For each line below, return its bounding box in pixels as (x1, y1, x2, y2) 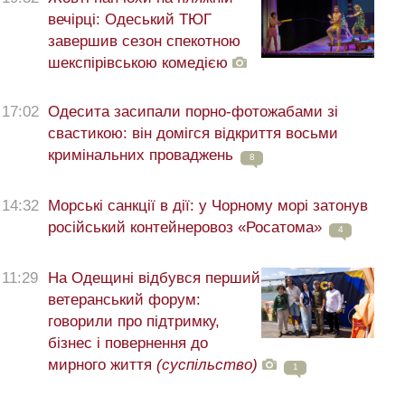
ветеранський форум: (48, 291, 201, 309)
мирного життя (48, 356, 156, 374)
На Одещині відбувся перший (48, 269, 260, 287)
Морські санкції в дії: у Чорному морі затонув (48, 197, 368, 215)
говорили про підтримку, (48, 313, 220, 331)
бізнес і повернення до (48, 334, 208, 353)
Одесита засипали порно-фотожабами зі (48, 103, 338, 121)
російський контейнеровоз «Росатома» (48, 219, 322, 237)
